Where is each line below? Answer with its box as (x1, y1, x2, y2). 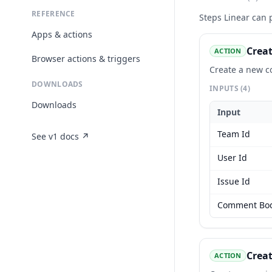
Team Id (217, 128, 250, 140)
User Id (217, 152, 247, 163)
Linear (224, 12, 250, 23)
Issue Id (217, 175, 250, 187)
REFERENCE (32, 8, 75, 19)
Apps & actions (32, 29, 92, 40)
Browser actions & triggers (32, 53, 140, 64)
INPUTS (209, 83, 241, 93)
